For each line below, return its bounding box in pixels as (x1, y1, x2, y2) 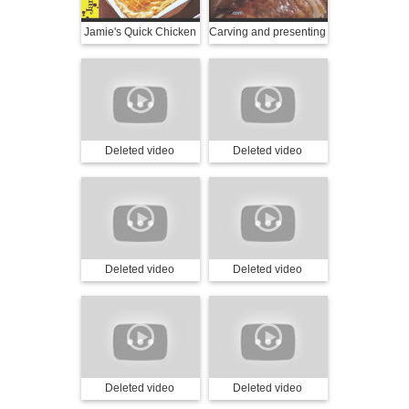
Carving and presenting (209, 26, 326, 38)
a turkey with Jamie (220, 47, 315, 59)
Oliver (253, 68, 282, 80)
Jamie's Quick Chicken (83, 26, 196, 38)
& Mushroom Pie (99, 47, 181, 59)
